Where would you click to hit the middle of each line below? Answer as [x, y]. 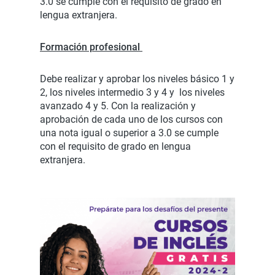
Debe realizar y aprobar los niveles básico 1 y [137, 79]
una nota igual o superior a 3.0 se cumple [129, 133]
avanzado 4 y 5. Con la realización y [118, 106]
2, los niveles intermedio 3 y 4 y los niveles [132, 92]
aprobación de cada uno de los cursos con [131, 119]
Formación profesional [91, 47]
